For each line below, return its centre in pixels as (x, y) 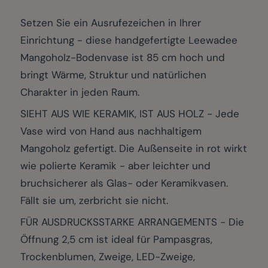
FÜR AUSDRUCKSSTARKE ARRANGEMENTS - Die (132, 222)
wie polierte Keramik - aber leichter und (115, 165)
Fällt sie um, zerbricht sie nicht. (94, 200)
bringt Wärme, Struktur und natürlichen (113, 75)
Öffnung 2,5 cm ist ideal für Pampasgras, (116, 239)
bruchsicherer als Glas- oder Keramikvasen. (124, 183)
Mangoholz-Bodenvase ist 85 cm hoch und (123, 58)
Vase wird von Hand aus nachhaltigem (111, 131)
